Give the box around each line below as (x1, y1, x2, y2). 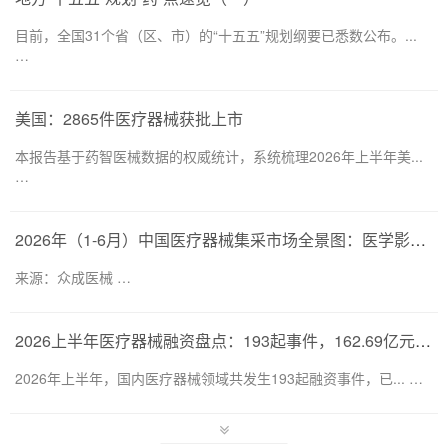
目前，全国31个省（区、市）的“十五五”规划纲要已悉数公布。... (15, 25, 417, 45)
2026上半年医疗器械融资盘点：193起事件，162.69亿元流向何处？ (415, 329, 431, 352)
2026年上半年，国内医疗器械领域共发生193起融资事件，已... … (15, 368, 423, 388)
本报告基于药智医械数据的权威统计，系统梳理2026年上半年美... (15, 146, 423, 166)
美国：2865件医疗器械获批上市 (15, 107, 243, 130)
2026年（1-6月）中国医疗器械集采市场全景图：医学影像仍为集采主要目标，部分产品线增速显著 (410, 228, 426, 251)
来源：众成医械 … (15, 267, 131, 287)
